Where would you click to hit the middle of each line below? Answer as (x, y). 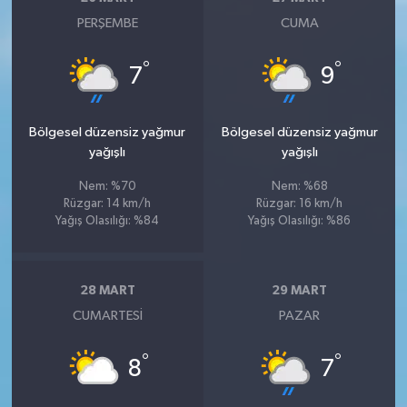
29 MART (300, 291)
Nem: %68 (299, 186)
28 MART (107, 291)
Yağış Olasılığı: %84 (108, 221)
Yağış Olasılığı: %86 (300, 221)
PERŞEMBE (107, 23)
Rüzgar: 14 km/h (108, 203)
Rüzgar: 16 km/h (300, 203)
